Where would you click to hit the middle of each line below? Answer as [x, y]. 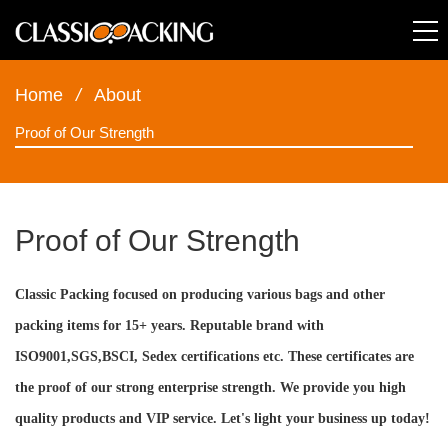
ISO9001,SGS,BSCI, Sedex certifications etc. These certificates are [214, 356]
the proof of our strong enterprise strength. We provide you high [210, 387]
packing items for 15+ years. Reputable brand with [169, 325]
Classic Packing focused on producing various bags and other [200, 294]
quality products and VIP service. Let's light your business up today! [222, 418]
